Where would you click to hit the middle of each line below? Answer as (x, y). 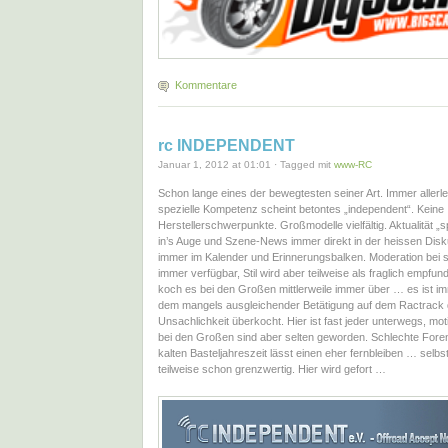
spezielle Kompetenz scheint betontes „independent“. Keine (301, 209)
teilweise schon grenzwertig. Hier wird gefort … (272, 369)
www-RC (353, 165)
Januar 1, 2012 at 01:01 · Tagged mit (246, 165)
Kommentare (206, 84)
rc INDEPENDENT (226, 146)
